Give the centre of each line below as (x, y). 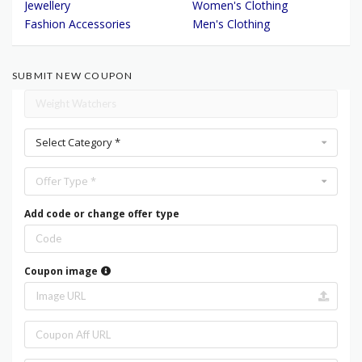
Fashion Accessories (78, 24)
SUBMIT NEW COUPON (73, 76)
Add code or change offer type (102, 214)
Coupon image (62, 271)
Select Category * (78, 142)
